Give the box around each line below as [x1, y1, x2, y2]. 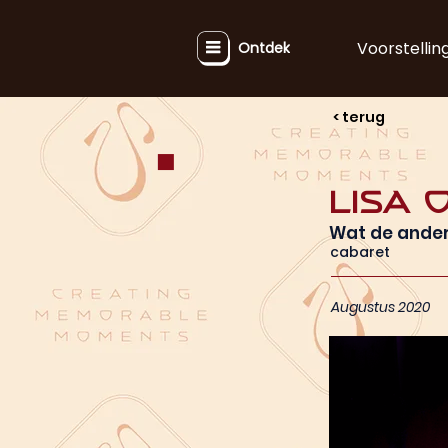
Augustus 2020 [331, 297, 430, 317]
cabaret [330, 242, 390, 262]
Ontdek [237, 38, 290, 58]
